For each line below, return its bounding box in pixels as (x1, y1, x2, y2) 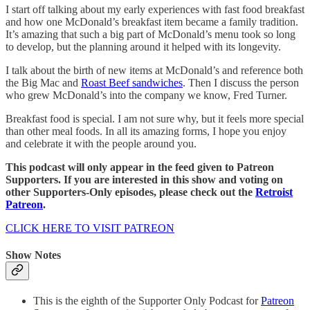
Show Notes (6, 249, 61, 262)
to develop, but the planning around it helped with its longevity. (6, 40, 281, 53)
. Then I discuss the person (183, 76, 299, 89)
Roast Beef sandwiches (81, 76, 183, 89)
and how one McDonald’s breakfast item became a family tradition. (6, 15, 298, 28)
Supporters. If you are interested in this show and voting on (6, 173, 283, 185)
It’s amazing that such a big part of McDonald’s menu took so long (6, 28, 295, 40)
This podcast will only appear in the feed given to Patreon (6, 161, 274, 173)
